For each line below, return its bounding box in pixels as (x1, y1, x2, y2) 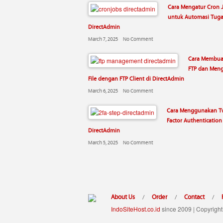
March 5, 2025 (88, 138, 118, 146)
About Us (111, 192, 135, 201)
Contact (184, 192, 205, 201)
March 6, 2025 (88, 87, 118, 94)
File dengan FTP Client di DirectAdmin (88, 74, 184, 82)
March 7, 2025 (88, 35, 118, 42)
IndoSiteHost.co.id (111, 205, 160, 213)
